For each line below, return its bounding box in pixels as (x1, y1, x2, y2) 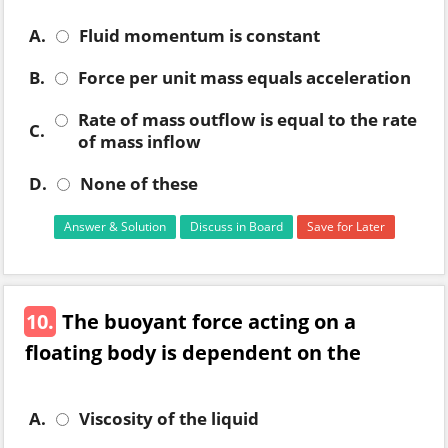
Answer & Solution (63, 218, 166, 235)
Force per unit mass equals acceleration (78, 66, 411, 89)
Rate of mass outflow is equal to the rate (78, 108, 417, 131)
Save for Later (306, 218, 385, 235)
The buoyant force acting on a (62, 308, 356, 335)
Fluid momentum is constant (79, 24, 320, 47)
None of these (80, 172, 198, 195)
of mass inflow (78, 130, 201, 153)
